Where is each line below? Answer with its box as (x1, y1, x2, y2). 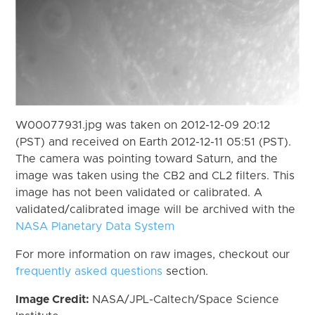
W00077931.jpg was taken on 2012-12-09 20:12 (15, 119, 271, 131)
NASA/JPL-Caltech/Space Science (92, 293, 280, 305)
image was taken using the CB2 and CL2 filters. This (15, 169, 295, 181)
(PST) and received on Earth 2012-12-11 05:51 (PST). (15, 136, 292, 148)
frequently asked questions (15, 265, 163, 277)
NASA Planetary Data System (15, 220, 175, 232)
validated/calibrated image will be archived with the (15, 203, 296, 215)
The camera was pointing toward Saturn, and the (15, 153, 278, 165)
